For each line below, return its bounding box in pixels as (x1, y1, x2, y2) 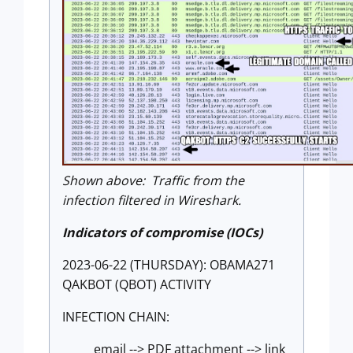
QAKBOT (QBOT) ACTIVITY (62, 276, 211, 294)
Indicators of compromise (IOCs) (62, 224, 262, 242)
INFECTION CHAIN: (62, 308, 169, 326)
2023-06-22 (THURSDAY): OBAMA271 (62, 256, 275, 274)
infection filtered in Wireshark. (62, 191, 241, 210)
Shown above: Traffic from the (62, 172, 244, 190)
